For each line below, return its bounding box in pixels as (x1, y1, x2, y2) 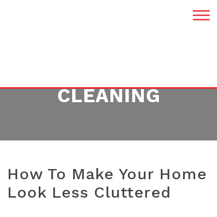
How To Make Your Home (7, 165, 207, 183)
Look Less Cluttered (7, 183, 171, 201)
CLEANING (57, 84, 160, 107)
